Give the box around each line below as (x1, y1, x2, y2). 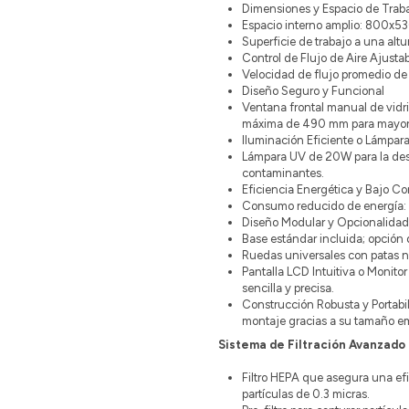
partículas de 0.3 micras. (242, 387, 372, 402)
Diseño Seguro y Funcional (242, 84, 387, 99)
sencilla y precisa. (242, 281, 334, 296)
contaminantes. (242, 166, 324, 181)
